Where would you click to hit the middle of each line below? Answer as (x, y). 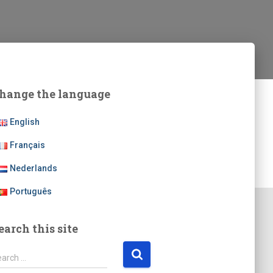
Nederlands (34, 168)
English (25, 122)
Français (28, 145)
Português (31, 191)
